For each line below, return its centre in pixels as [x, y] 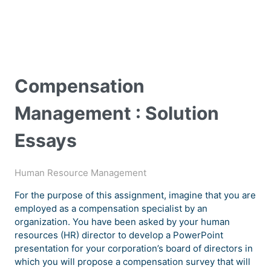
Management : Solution [117, 113]
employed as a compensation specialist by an [111, 209]
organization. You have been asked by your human [122, 222]
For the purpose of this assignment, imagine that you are [135, 195]
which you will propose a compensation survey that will [132, 262]
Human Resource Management [80, 173]
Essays [46, 141]
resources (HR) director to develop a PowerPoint [119, 235]
